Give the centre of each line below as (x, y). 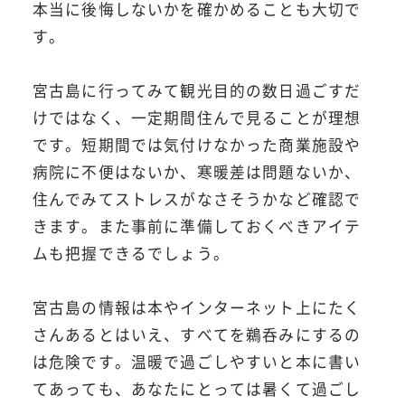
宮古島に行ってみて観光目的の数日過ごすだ (197, 91)
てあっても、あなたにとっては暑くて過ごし (197, 389)
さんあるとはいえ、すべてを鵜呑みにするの (197, 335)
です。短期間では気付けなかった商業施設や (197, 145)
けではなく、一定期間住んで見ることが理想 (197, 118)
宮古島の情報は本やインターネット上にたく (197, 308)
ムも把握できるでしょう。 (131, 254)
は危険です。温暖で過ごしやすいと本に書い (197, 362)
